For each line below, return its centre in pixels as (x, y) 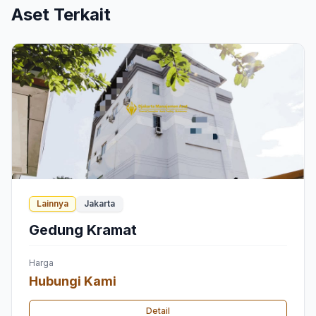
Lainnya (53, 203)
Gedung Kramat (83, 230)
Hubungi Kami (73, 281)
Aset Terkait (61, 14)
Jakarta (99, 203)
